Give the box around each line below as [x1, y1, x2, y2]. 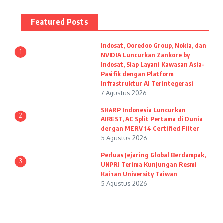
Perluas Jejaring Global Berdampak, [101, 151, 206, 159]
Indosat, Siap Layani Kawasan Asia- [101, 60, 205, 68]
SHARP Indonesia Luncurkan [101, 106, 186, 113]
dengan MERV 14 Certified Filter [101, 124, 199, 132]
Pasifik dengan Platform [101, 70, 174, 78]
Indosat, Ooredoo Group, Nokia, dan [101, 41, 206, 49]
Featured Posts [31, 17, 88, 27]
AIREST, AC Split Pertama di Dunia [101, 115, 203, 123]
